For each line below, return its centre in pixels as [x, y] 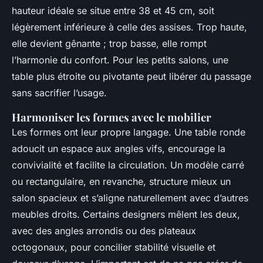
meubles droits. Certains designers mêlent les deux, [126, 215]
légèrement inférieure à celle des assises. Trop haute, [129, 27]
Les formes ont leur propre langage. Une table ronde [129, 132]
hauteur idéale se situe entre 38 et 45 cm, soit [113, 11]
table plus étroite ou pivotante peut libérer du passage [131, 77]
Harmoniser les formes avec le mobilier [112, 117]
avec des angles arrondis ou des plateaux [104, 231]
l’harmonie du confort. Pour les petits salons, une [120, 60]
